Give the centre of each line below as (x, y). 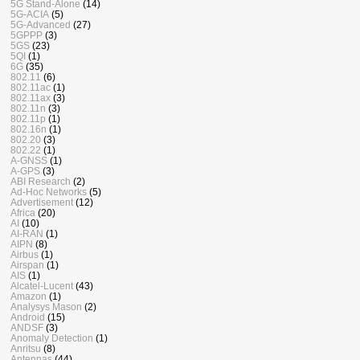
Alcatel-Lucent (42, 286)
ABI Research (41, 182)
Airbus (25, 255)
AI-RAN (27, 234)
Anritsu (26, 349)
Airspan (27, 265)
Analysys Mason (46, 307)
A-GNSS (29, 161)
